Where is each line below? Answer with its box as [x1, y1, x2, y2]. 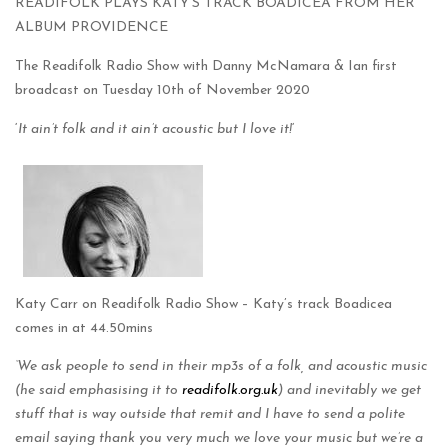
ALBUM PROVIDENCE [15, 20, 168, 35]
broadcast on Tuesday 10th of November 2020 [15, 83, 310, 98]
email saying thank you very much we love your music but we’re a [15, 431, 423, 446]
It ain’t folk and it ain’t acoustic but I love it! [18, 122, 292, 137]
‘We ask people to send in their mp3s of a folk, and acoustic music [15, 359, 427, 374]
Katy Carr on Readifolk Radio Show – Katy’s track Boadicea [15, 297, 392, 312]
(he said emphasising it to [15, 383, 182, 398]
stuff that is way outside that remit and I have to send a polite [15, 407, 405, 422]
